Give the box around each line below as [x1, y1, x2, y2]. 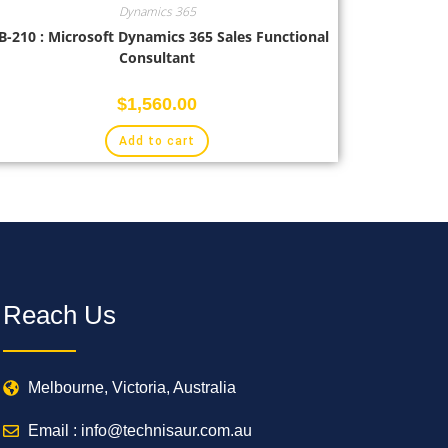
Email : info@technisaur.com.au [27, 421, 252, 439]
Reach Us [2, 299, 116, 330]
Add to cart [119, 133, 196, 148]
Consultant [119, 47, 196, 67]
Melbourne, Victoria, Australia [27, 378, 236, 396]
